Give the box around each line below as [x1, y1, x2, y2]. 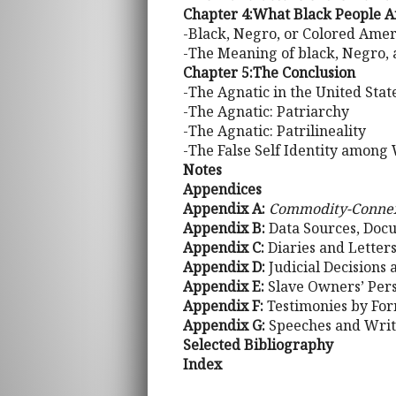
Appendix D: [183, 257, 269, 278]
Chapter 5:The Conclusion [183, 63, 355, 83]
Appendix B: [183, 218, 265, 239]
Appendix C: [183, 238, 268, 258]
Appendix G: [183, 316, 265, 336]
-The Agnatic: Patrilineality [183, 121, 366, 141]
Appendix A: [183, 199, 265, 219]
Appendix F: [183, 296, 263, 316]
